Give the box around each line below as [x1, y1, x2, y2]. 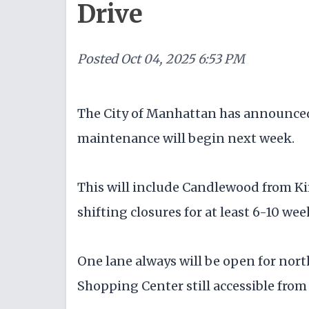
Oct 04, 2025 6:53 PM [121, 51, 245, 67]
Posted [77, 51, 118, 67]
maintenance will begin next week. [77, 130, 295, 146]
